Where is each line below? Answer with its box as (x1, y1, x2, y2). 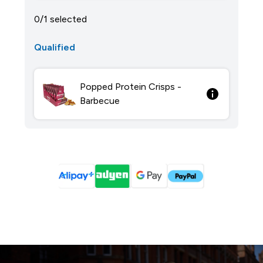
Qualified (33, 42, 75, 52)
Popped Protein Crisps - (79, 82, 181, 92)
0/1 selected (33, 14, 87, 24)
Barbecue (79, 96, 120, 106)
